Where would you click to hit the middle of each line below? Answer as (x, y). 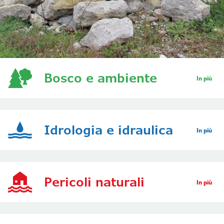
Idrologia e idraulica (108, 130)
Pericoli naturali (94, 182)
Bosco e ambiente (100, 78)
